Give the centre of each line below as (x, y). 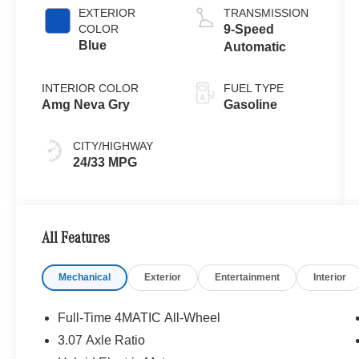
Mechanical (85, 277)
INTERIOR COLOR (91, 88)
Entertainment (248, 277)
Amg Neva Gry (86, 104)
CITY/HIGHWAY (113, 145)
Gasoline (250, 104)
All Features (76, 239)
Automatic (254, 46)
